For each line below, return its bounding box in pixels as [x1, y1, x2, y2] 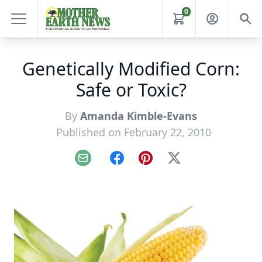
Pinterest [144, 157, 185, 171]
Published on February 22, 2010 [56, 125, 211, 139]
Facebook [116, 157, 158, 171]
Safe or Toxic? [75, 78, 187, 102]
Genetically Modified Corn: [22, 57, 240, 81]
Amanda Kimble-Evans [80, 109, 197, 123]
